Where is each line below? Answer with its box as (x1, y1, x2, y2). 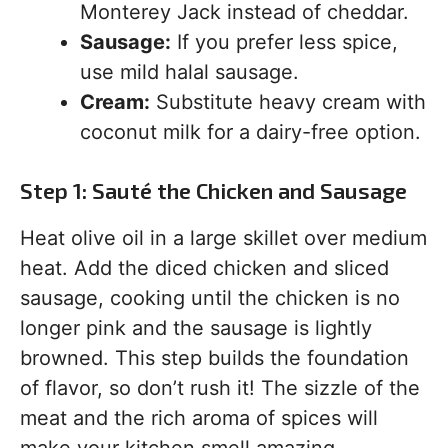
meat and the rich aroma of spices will (20, 406, 378, 430)
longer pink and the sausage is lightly (20, 316, 372, 340)
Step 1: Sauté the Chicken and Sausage (20, 177, 407, 203)
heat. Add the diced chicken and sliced (20, 256, 389, 280)
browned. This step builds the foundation (20, 346, 409, 370)
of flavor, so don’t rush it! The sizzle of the (20, 376, 420, 400)
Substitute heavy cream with (150, 90, 426, 114)
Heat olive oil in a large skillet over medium (20, 226, 427, 250)
